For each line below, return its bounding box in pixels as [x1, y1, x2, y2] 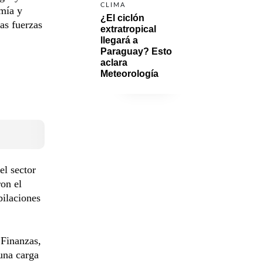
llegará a [100, 35, 138, 45]
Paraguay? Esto [100, 46, 172, 56]
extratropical [100, 23, 156, 34]
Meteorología [100, 68, 159, 79]
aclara [100, 57, 127, 68]
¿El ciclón [100, 12, 144, 23]
